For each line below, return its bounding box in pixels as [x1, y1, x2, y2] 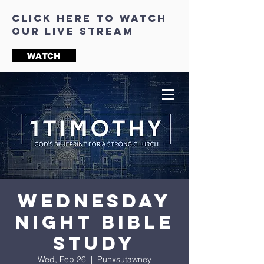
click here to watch [12, 12, 167, 25]
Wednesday [17, 189, 171, 213]
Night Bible [15, 210, 174, 234]
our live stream [12, 25, 134, 38]
